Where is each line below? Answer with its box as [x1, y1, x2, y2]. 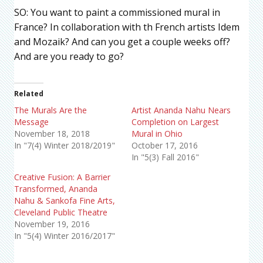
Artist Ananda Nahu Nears [131, 104, 231, 116]
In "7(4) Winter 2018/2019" [14, 140, 115, 151]
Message [14, 116, 49, 128]
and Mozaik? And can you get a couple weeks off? [14, 35, 230, 49]
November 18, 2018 [14, 128, 90, 140]
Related [14, 89, 43, 99]
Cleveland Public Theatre [14, 207, 107, 218]
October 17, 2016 [131, 140, 198, 151]
